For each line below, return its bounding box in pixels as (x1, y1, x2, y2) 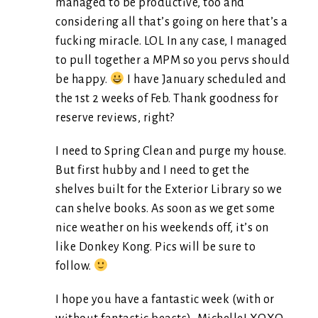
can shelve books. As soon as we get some (55, 202, 275, 215)
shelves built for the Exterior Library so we (55, 183, 282, 196)
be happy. (55, 73, 110, 86)
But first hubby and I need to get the (55, 164, 250, 177)
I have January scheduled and (124, 73, 286, 86)
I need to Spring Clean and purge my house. (55, 145, 286, 158)
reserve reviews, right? (55, 111, 175, 124)
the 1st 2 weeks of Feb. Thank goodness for (55, 92, 278, 105)
